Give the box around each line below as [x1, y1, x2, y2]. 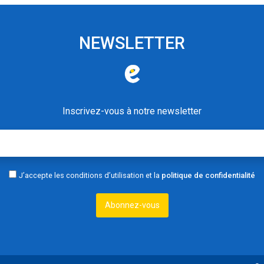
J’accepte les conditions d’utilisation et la [19, 170, 161, 180]
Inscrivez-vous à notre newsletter [62, 105, 202, 117]
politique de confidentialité [161, 170, 255, 180]
